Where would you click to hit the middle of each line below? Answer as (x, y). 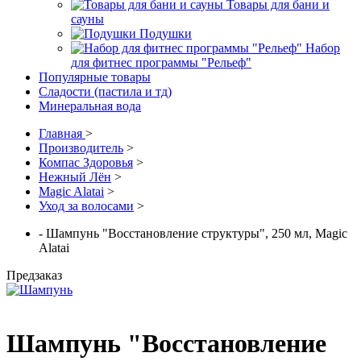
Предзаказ (34, 275)
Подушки (166, 33)
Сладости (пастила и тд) (105, 91)
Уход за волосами (86, 205)
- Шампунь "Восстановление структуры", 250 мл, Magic (193, 233)
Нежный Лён (75, 176)
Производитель (81, 147)
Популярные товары (95, 77)
